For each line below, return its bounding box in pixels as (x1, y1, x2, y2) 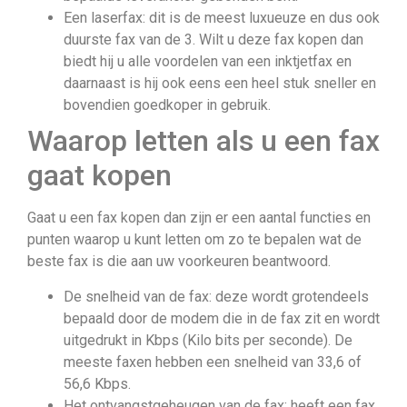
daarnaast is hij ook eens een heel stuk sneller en (64, 74, 376, 93)
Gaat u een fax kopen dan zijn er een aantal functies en (27, 209, 371, 227)
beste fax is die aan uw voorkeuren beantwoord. (27, 253, 331, 271)
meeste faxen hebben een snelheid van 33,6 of (64, 352, 362, 371)
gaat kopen (27, 158, 172, 194)
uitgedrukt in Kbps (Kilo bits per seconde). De (64, 331, 352, 349)
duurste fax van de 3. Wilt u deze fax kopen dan (64, 31, 363, 49)
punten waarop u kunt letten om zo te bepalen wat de (27, 231, 362, 249)
